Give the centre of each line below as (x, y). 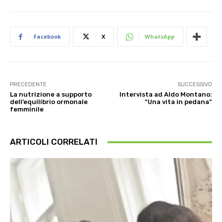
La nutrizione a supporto (51, 95)
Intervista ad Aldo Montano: (166, 95)
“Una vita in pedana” (178, 102)
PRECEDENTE (28, 85)
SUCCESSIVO (194, 85)
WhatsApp (160, 37)
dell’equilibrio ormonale (49, 102)
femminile (28, 110)
